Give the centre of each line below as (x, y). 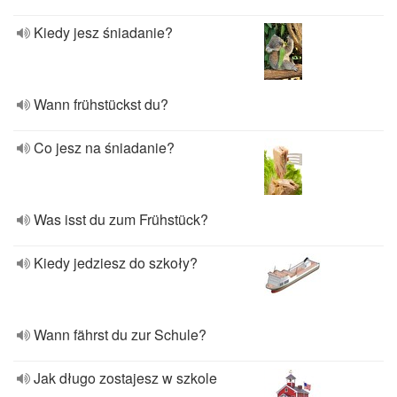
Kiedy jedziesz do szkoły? (116, 263)
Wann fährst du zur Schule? (120, 335)
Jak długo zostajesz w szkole (125, 378)
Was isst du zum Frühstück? (121, 219)
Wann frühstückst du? (101, 104)
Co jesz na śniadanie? (104, 148)
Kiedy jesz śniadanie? (103, 32)
